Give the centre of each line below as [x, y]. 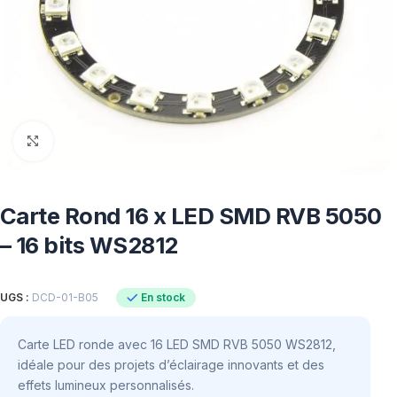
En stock [163, 297]
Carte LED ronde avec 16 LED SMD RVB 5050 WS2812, [177, 344]
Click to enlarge [96, 141]
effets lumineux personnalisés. [106, 385]
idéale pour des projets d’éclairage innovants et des [171, 364]
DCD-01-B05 [65, 298]
